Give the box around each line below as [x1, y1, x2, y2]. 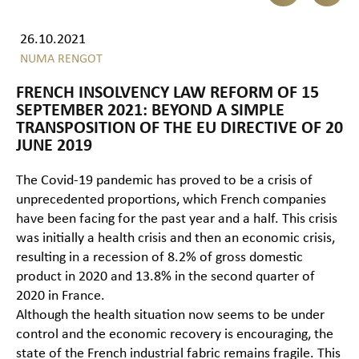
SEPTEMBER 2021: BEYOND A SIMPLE [16, 102, 284, 121]
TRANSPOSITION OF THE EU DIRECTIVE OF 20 [16, 119, 343, 139]
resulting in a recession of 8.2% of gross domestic [16, 250, 303, 266]
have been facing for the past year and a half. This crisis [16, 212, 337, 228]
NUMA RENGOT [20, 53, 103, 67]
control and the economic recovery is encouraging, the [16, 327, 333, 343]
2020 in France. [16, 288, 105, 305]
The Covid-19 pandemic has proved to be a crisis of [16, 173, 313, 189]
